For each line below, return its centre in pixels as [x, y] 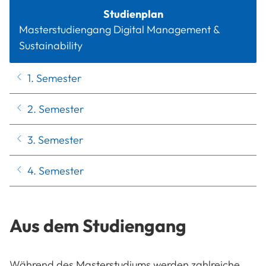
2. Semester [56, 109]
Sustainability [51, 46]
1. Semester [54, 78]
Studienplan [133, 14]
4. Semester [56, 171]
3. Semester [55, 140]
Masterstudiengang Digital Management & [119, 30]
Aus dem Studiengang [98, 226]
